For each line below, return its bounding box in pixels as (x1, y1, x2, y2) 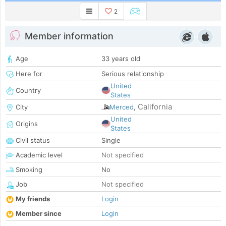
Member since (16, 209, 62, 218)
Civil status (14, 136, 50, 145)
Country (14, 86, 41, 95)
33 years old (101, 54, 140, 63)
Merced (109, 103, 134, 111)
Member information (25, 31, 114, 42)
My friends (16, 195, 50, 203)
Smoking (14, 165, 42, 174)
